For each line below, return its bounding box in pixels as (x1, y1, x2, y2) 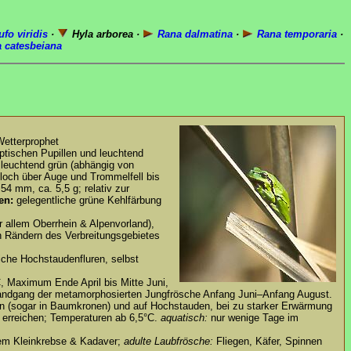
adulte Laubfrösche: (124, 335, 213, 348)
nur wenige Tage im (208, 312, 299, 324)
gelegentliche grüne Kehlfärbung (13, 194, 161, 207)
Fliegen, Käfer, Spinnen (213, 335, 322, 348)
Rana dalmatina (154, 28, 233, 41)
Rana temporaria (254, 28, 337, 41)
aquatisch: (161, 312, 208, 324)
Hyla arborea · (69, 28, 143, 41)
